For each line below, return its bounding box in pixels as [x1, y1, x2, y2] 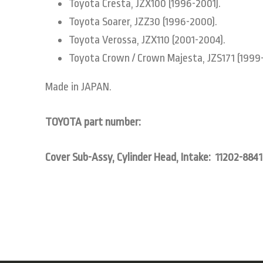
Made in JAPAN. [45, 80, 112, 93]
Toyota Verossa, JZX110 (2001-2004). [69, 33, 225, 46]
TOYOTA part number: [45, 115, 141, 129]
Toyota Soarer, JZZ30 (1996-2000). [69, 15, 217, 28]
